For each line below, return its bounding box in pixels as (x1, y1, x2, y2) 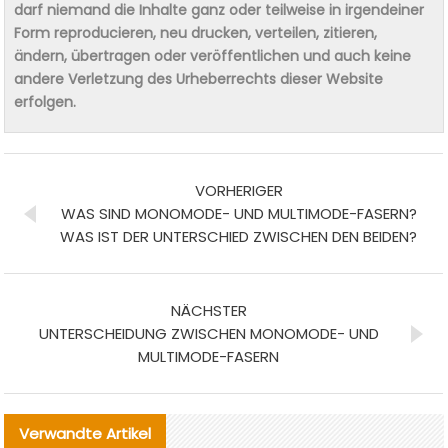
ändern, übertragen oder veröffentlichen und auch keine (14, 45, 412, 66)
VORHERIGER (194, 179, 283, 201)
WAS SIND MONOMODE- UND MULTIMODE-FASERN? (60, 202, 417, 224)
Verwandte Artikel (19, 422, 152, 444)
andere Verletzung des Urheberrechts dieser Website (14, 68, 384, 89)
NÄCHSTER (170, 299, 247, 321)
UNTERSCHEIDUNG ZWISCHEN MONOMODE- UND (38, 322, 379, 344)
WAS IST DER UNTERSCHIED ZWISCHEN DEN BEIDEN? (60, 225, 418, 247)
